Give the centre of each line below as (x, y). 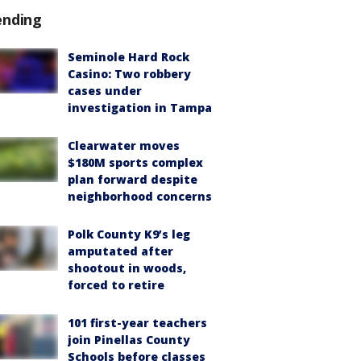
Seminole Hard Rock (129, 56)
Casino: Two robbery (129, 73)
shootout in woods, (127, 268)
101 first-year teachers (137, 322)
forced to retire (116, 284)
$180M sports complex (135, 162)
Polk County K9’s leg (129, 234)
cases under (105, 90)
